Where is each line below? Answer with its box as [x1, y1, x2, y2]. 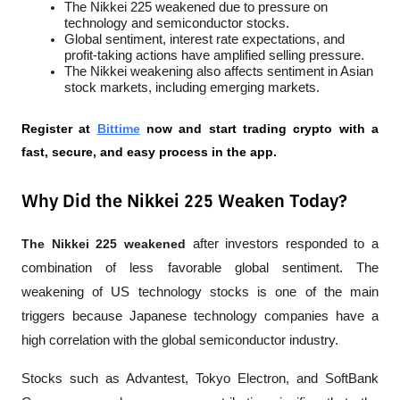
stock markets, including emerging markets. [64, 79, 320, 95]
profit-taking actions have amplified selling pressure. [64, 47, 364, 62]
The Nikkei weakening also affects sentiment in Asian [64, 63, 373, 79]
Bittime [96, 121, 140, 136]
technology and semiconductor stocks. [64, 15, 289, 30]
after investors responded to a [185, 236, 379, 251]
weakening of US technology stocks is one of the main [21, 284, 379, 299]
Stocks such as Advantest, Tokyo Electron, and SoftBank [21, 371, 379, 386]
